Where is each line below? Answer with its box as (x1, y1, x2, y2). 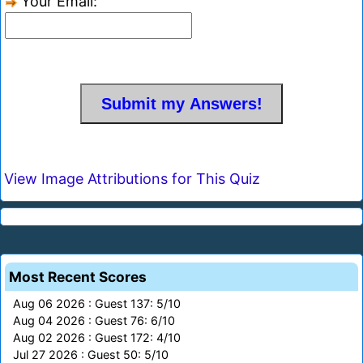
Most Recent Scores (9, 268, 147, 286)
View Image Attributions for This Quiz (4, 170, 260, 188)
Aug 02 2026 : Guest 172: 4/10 (13, 331, 181, 345)
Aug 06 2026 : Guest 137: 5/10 (13, 297, 181, 311)
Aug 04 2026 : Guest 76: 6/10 (13, 314, 175, 328)
